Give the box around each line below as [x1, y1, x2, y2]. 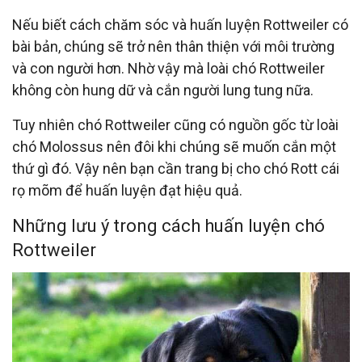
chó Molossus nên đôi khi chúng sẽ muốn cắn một [12, 138, 336, 156]
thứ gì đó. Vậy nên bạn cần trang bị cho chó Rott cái [12, 160, 339, 178]
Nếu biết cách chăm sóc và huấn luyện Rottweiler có [12, 16, 348, 34]
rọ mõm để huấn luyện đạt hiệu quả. [12, 182, 242, 200]
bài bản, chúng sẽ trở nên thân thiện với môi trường [12, 38, 335, 56]
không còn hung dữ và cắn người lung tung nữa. [12, 82, 314, 99]
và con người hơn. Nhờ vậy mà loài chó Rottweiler [12, 60, 325, 78]
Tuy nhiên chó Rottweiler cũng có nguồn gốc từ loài [12, 116, 339, 134]
